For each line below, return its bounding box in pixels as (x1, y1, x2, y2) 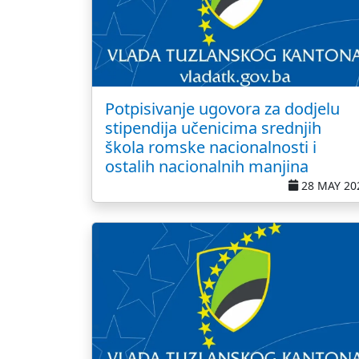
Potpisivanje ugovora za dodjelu (105, 98, 340, 119)
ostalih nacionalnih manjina (105, 155, 309, 177)
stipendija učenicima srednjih (105, 117, 321, 139)
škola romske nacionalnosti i (105, 136, 317, 158)
